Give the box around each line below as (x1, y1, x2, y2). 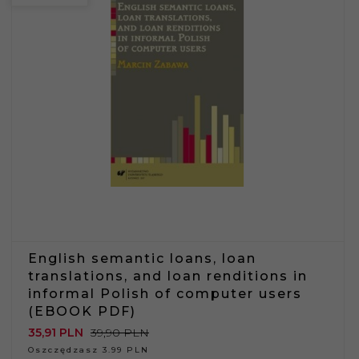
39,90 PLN (91, 325, 149, 340)
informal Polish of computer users (28, 285, 302, 301)
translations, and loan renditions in (28, 268, 308, 284)
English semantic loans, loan (28, 250, 256, 266)
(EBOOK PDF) (28, 303, 136, 319)
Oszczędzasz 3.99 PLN (28, 344, 149, 355)
